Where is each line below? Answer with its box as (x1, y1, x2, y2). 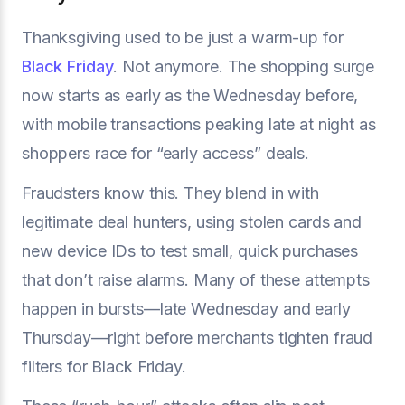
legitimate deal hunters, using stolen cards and (22, 212, 362, 231)
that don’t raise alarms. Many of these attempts (22, 270, 370, 289)
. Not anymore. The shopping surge (113, 57, 375, 76)
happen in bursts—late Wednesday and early (22, 299, 351, 318)
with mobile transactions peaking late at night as (22, 115, 376, 134)
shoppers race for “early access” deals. (22, 144, 309, 163)
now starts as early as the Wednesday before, (22, 86, 359, 105)
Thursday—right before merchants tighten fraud (22, 328, 373, 347)
